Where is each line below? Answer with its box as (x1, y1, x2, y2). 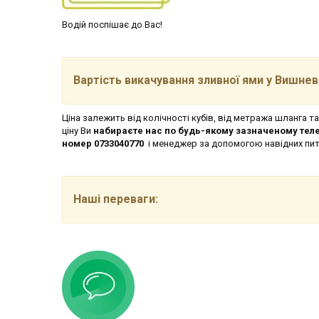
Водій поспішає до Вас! (62, 19, 162, 30)
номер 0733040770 (62, 137, 144, 149)
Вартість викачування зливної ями (73, 73, 263, 87)
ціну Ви (62, 125, 93, 136)
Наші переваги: (73, 192, 158, 206)
